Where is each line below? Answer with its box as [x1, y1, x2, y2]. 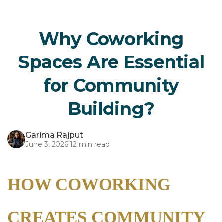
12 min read [70, 140, 110, 149]
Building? [67, 98, 155, 120]
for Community [43, 74, 179, 97]
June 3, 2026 [25, 140, 68, 149]
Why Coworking [38, 28, 184, 50]
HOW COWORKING [7, 175, 170, 195]
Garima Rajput [25, 130, 83, 140]
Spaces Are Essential [17, 51, 205, 73]
